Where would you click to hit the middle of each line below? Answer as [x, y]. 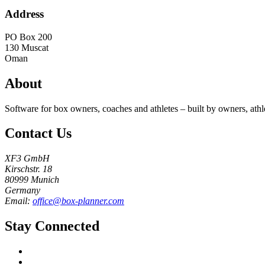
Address [24, 14]
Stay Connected [52, 226]
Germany [22, 190]
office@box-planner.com [78, 201]
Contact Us [38, 133]
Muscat [35, 47]
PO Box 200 [28, 37]
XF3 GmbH [27, 159]
